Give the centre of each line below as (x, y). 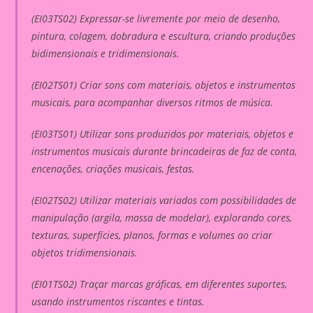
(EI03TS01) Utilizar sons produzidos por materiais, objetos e (163, 133)
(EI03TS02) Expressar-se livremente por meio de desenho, (156, 18)
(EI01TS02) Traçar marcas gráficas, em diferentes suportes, (160, 284)
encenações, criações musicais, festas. (114, 168)
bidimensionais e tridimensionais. (106, 53)
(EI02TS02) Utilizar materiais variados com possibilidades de (164, 200)
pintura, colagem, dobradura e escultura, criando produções (164, 36)
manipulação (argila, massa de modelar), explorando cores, (162, 217)
